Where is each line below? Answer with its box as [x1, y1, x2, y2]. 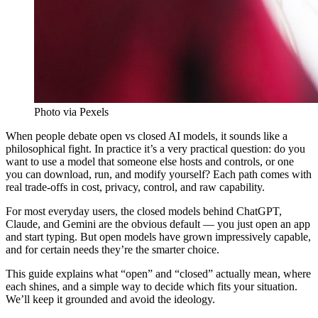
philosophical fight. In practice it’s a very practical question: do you [6, 142, 305, 155]
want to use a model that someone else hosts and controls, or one [6, 155, 294, 168]
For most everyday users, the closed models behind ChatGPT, [6, 204, 282, 217]
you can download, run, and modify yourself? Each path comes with [6, 168, 312, 180]
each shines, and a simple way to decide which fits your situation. [6, 280, 297, 292]
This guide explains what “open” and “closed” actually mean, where [6, 267, 311, 280]
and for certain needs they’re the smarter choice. [6, 243, 219, 256]
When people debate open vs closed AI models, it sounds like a [6, 129, 287, 142]
